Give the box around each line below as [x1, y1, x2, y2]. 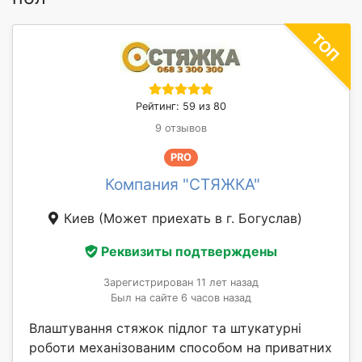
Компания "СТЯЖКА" [105, 174, 260, 194]
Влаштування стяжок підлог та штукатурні [29, 320, 301, 337]
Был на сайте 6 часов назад [111, 292, 251, 305]
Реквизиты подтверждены [101, 243, 277, 260]
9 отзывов [155, 121, 207, 134]
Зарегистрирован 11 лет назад [103, 276, 259, 289]
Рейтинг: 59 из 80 [136, 99, 226, 112]
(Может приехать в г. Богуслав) [99, 209, 302, 226]
